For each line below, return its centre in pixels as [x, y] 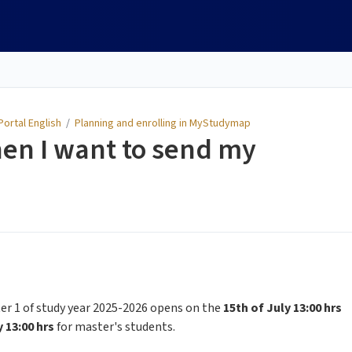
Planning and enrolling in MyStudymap [163, 123]
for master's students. [115, 327]
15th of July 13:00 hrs [282, 308]
